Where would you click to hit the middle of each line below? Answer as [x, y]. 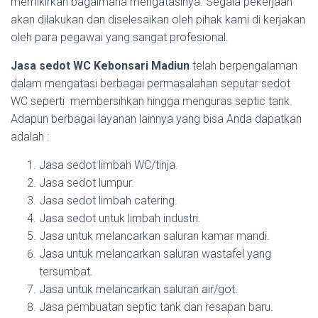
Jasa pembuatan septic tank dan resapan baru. [156, 307]
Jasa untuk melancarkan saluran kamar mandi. [154, 236]
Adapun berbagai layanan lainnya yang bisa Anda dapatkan [156, 119]
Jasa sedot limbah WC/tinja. [109, 165]
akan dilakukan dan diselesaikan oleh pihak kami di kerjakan [158, 20]
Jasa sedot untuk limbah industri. [120, 218]
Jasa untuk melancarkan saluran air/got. [138, 289]
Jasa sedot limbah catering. [108, 201]
